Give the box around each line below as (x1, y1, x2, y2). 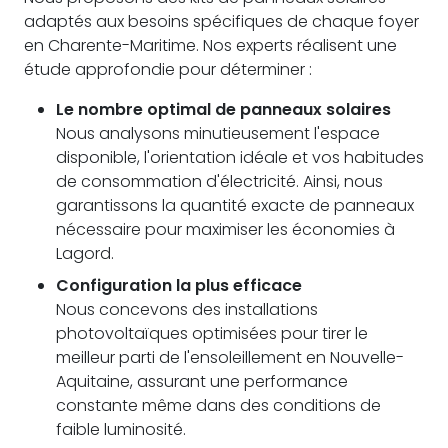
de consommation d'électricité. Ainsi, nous (56, 169, 383, 193)
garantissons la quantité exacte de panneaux (56, 193, 414, 217)
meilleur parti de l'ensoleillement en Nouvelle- (56, 345, 404, 369)
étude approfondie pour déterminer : (24, 57, 312, 81)
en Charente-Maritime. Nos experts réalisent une (24, 33, 397, 57)
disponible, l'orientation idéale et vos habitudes (56, 145, 424, 169)
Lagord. (56, 241, 114, 265)
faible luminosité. (56, 417, 186, 441)
